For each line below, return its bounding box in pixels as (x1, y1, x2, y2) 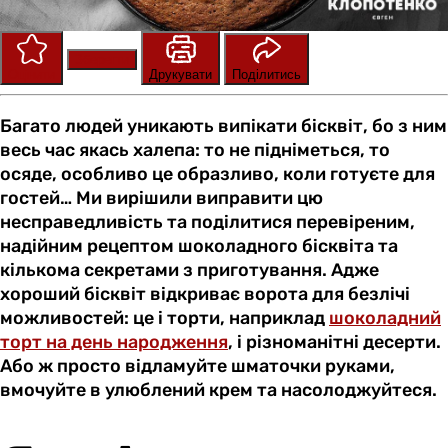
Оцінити (8, 67, 55, 83)
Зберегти (75, 52, 129, 68)
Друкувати (149, 67, 212, 83)
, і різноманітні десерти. (228, 331, 441, 354)
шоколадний (329, 307, 441, 330)
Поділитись (232, 67, 301, 83)
